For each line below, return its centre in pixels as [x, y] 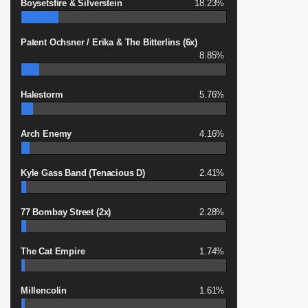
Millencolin [44, 290]
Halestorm [42, 95]
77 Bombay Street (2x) [66, 212]
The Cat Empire [53, 251]
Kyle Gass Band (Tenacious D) [83, 173]
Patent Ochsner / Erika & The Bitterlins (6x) [109, 42]
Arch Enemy [46, 134]
